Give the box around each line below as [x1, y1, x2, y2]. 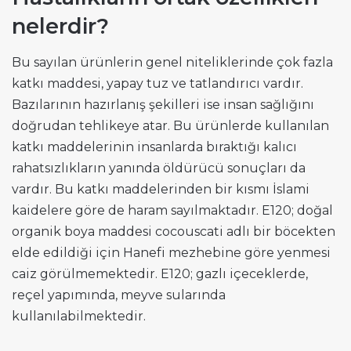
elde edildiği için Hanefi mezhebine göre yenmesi [12, 244, 331, 260]
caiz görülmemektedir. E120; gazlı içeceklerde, [12, 266, 308, 281]
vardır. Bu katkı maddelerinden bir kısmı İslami [12, 181, 309, 197]
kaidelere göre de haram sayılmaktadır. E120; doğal [12, 202, 333, 218]
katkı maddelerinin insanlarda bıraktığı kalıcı [12, 139, 297, 154]
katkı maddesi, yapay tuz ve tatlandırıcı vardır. [12, 75, 303, 91]
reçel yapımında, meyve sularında [12, 287, 226, 302]
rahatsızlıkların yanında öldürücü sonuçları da [12, 160, 306, 175]
